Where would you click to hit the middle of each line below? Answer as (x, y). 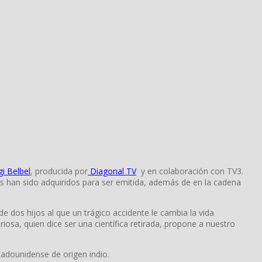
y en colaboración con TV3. (190, 171)
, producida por (59, 171)
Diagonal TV (112, 171)
